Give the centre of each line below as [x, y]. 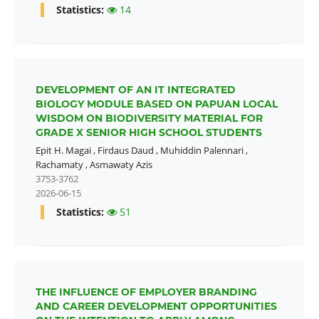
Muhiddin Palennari [202, 151]
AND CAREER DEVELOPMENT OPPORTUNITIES [156, 307]
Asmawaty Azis [121, 165]
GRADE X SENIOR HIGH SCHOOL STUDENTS [148, 133]
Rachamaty [59, 165]
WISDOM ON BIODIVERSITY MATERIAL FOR [149, 119]
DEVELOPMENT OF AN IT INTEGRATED [135, 90]
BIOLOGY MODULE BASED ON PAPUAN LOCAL [156, 104]
